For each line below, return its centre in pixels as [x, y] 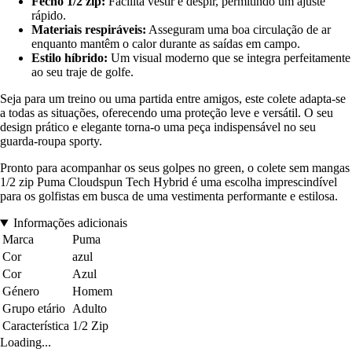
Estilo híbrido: [70, 58]
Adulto [90, 309]
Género [21, 291]
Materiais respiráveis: [89, 30]
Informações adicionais [70, 223]
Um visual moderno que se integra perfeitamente [229, 58]
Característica [36, 326]
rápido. [49, 16]
